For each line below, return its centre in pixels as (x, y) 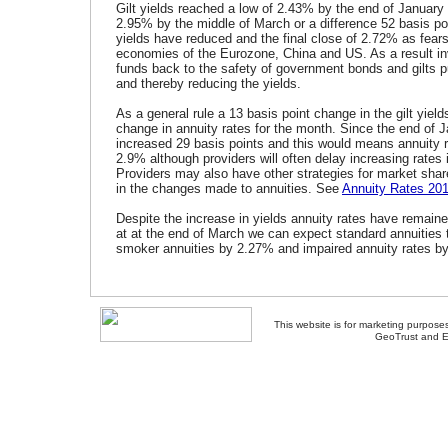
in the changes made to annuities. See (229, 188)
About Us (281, 377)
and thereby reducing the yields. (208, 83)
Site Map (395, 377)
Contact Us (338, 377)
